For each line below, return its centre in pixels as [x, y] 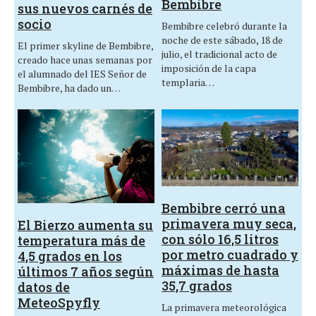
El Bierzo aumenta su [85, 225]
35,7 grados [197, 286]
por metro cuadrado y [230, 255]
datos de [44, 287]
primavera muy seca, [229, 224]
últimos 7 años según [86, 272]
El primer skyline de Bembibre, [85, 46]
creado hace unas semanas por [85, 60]
